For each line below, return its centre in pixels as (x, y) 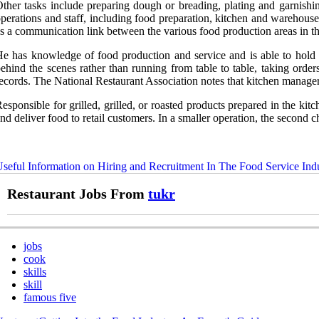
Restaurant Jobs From (78, 194)
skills (35, 272)
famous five (50, 298)
